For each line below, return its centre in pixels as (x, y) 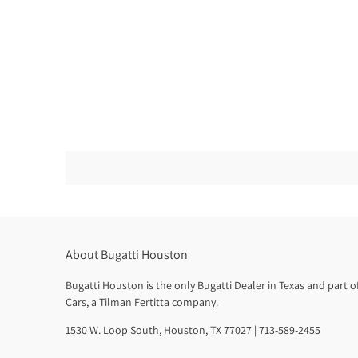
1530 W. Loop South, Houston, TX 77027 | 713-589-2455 (193, 330)
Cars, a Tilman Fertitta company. (142, 302)
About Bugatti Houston (127, 255)
